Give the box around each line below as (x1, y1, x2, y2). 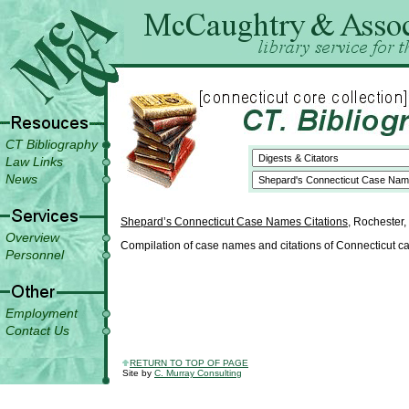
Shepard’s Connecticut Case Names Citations (121, 215, 348, 229)
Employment (5, 306, 78, 320)
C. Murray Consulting (154, 368, 242, 378)
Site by (122, 368, 154, 378)
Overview (5, 230, 59, 245)
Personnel (5, 247, 64, 262)
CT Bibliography (5, 137, 98, 152)
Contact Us (5, 323, 69, 338)
